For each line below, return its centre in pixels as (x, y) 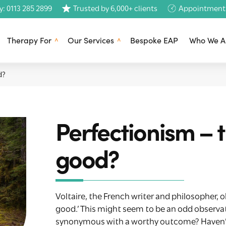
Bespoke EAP (154, 40)
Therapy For (29, 40)
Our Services (91, 40)
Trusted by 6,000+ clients (115, 9)
